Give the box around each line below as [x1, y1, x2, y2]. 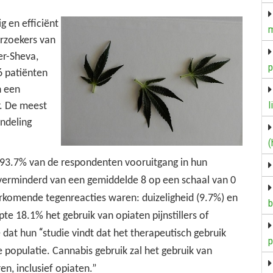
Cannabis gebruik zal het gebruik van [52, 245, 212, 257]
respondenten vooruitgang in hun [61, 157, 207, 169]
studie [43, 227, 69, 239]
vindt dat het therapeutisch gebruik [72, 227, 226, 239]
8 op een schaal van [141, 174, 228, 186]
